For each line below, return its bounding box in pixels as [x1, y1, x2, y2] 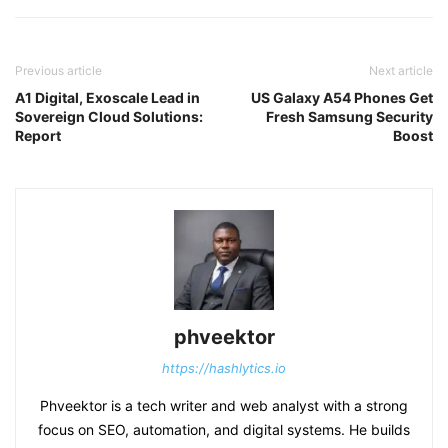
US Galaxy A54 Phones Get [251, 89, 433, 106]
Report [15, 127, 61, 144]
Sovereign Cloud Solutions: [15, 108, 203, 125]
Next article [369, 63, 433, 78]
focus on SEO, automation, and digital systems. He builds [38, 421, 410, 438]
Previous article [15, 63, 102, 78]
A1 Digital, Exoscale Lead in [15, 89, 200, 106]
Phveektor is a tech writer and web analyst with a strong [40, 397, 408, 414]
